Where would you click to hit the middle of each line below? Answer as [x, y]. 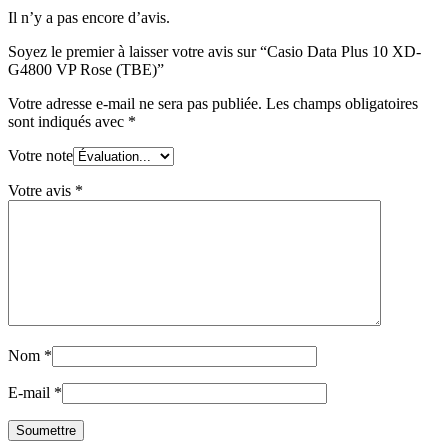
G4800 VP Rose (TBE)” [86, 70]
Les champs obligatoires [342, 104]
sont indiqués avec [68, 122]
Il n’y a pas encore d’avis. [89, 18]
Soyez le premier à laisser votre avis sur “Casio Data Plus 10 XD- [214, 52]
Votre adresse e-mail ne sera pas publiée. [135, 104]
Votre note [40, 156]
